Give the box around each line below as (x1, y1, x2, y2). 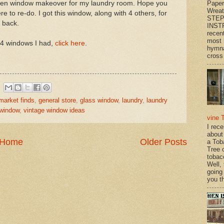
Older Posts (140, 136, 187, 147)
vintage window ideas (23, 106, 85, 114)
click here (55, 39, 85, 47)
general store (38, 96, 76, 104)
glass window (80, 96, 118, 104)
